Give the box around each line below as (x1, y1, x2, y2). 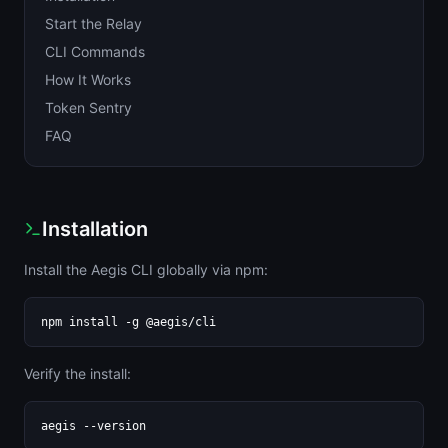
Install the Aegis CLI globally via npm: (24, 261, 268, 278)
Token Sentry (45, 99, 132, 116)
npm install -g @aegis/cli (41, 315, 216, 329)
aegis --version (41, 419, 146, 433)
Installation (42, 217, 148, 241)
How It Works (45, 71, 131, 88)
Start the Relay (45, 15, 142, 32)
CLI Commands (45, 43, 145, 60)
